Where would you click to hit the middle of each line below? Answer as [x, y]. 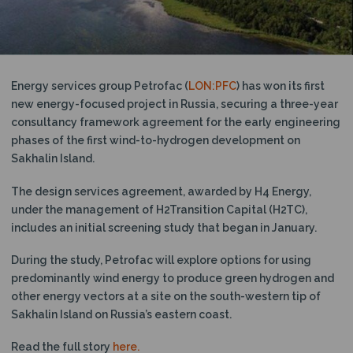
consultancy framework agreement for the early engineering [176, 123]
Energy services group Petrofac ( [100, 86]
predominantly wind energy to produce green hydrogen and [173, 278]
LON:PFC [212, 86]
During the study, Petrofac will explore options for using [161, 260]
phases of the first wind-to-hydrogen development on [156, 141]
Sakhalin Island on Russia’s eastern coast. [121, 314]
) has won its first [281, 86]
